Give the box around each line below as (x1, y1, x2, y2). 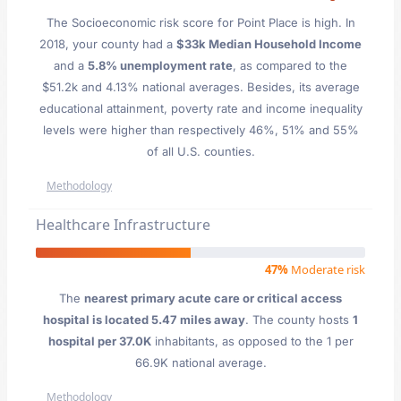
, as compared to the (233, 58, 347, 73)
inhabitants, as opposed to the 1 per (150, 334, 354, 348)
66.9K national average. (134, 355, 267, 370)
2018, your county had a (39, 37, 176, 51)
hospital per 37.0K (47, 334, 151, 348)
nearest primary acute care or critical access (84, 291, 342, 305)
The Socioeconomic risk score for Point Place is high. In (46, 15, 355, 30)
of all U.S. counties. (146, 144, 255, 158)
